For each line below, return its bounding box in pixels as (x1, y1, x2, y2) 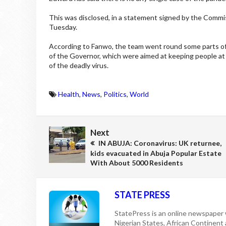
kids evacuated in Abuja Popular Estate (90, 148, 221, 157)
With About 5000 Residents (90, 158, 183, 167)
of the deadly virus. (49, 61, 108, 70)
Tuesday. (49, 22, 77, 31)
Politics (103, 89, 127, 98)
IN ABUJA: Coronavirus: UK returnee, (97, 138, 221, 147)
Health (58, 89, 79, 98)
